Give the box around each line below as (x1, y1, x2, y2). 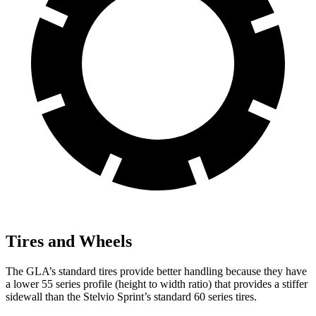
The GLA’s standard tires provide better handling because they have (6, 265, 307, 278)
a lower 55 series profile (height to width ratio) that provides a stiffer (6, 278, 308, 291)
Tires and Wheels (6, 232, 132, 251)
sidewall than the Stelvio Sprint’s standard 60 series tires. (6, 291, 257, 303)
